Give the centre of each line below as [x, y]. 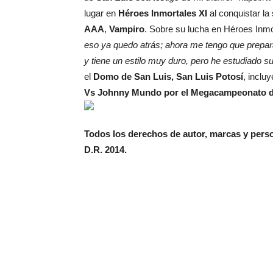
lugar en [101, 13]
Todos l [100, 134]
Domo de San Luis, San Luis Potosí [168, 76]
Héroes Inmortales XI [163, 13]
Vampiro [127, 29]
